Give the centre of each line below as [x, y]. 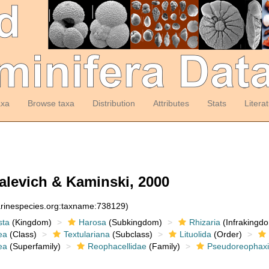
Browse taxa [51, 103]
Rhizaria [204, 222]
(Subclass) [131, 234]
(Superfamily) [34, 246]
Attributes [171, 103]
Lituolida [195, 234]
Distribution [113, 103]
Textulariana [86, 234]
